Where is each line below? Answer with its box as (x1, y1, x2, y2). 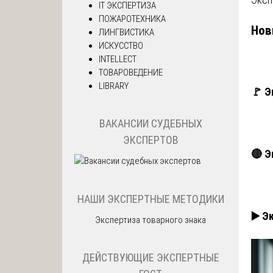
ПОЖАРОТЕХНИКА (99, 13, 166, 24)
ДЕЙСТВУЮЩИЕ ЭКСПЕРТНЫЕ (82, 251, 219, 264)
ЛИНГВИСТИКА (99, 26, 154, 38)
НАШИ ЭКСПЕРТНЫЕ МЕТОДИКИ (77, 192, 224, 205)
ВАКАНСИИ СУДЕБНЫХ (99, 117, 202, 130)
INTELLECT (99, 53, 136, 65)
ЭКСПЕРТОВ (122, 133, 179, 147)
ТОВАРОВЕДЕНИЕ (99, 66, 163, 78)
